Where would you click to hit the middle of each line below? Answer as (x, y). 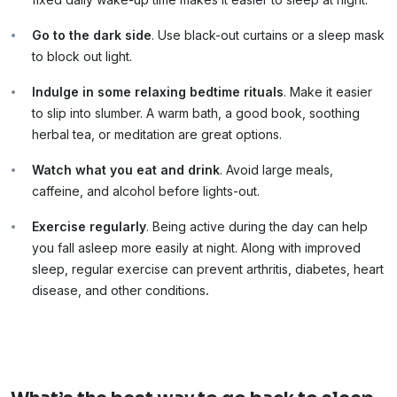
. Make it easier (328, 91)
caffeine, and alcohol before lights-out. (146, 191)
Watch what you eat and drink (126, 169)
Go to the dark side (92, 35)
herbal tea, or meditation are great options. (157, 134)
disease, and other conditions (119, 290)
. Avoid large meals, (276, 169)
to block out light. (82, 56)
